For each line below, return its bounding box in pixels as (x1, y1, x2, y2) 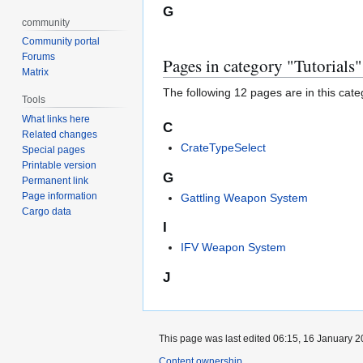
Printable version (22, 160, 97, 172)
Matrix (22, 66, 49, 79)
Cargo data (22, 206, 72, 218)
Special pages (22, 144, 86, 156)
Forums (22, 51, 56, 63)
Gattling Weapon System (181, 190, 309, 204)
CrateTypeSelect (181, 141, 267, 155)
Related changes (22, 129, 98, 141)
